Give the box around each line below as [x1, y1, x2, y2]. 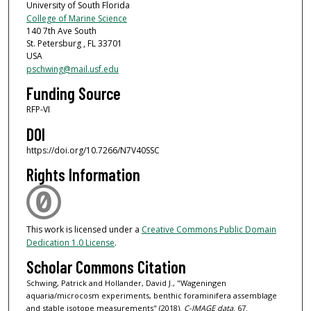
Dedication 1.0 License [26, 236, 115, 249]
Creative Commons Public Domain [141, 223, 276, 235]
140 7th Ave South [26, 24, 96, 37]
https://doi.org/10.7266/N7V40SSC [26, 144, 160, 156]
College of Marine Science [26, 12, 127, 24]
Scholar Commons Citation [26, 257, 186, 278]
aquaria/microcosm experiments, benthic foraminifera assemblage [26, 290, 277, 301]
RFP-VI [26, 103, 50, 116]
